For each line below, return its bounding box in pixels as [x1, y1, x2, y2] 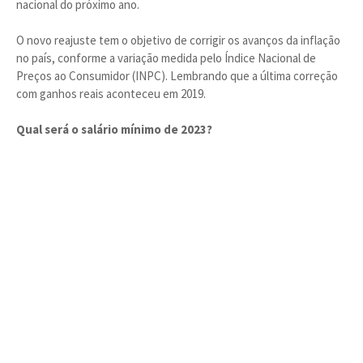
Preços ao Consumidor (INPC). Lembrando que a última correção [16, 68, 338, 83]
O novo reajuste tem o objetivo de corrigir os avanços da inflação [16, 32, 340, 48]
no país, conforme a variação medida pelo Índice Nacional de [16, 50, 316, 66]
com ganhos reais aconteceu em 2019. [16, 86, 206, 101]
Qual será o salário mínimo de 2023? [16, 122, 212, 137]
